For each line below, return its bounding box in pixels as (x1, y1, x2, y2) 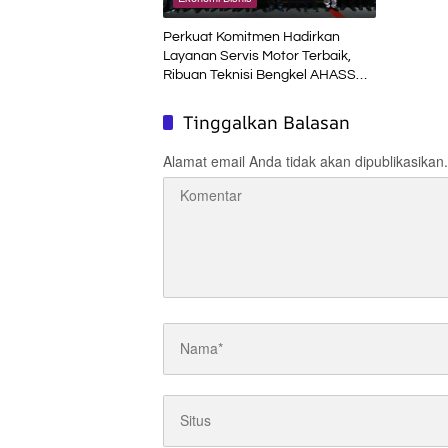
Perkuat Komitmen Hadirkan (163, 29, 340, 44)
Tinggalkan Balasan (183, 109, 350, 134)
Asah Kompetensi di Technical (163, 86, 351, 101)
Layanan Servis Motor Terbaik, (163, 48, 351, 63)
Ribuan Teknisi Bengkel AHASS (163, 67, 356, 82)
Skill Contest (163, 105, 242, 120)
